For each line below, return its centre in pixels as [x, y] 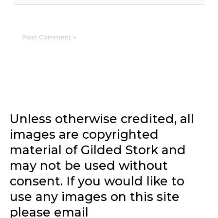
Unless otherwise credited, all [102, 119]
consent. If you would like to [97, 181]
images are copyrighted [84, 135]
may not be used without [89, 166]
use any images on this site [95, 197]
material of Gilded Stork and [98, 150]
